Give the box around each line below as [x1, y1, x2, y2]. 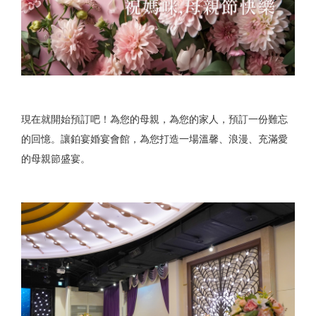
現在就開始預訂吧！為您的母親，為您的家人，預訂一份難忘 [21, 113, 288, 125]
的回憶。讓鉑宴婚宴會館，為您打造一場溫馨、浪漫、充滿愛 [21, 133, 288, 145]
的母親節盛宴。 [21, 152, 90, 164]
